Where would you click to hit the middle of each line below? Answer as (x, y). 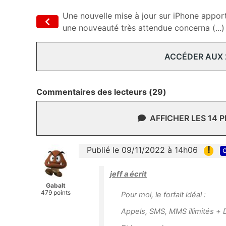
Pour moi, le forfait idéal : (163, 194)
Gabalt (55, 186)
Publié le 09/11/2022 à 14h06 (142, 150)
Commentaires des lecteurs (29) (101, 92)
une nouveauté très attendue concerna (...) (144, 28)
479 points (55, 193)
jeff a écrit (128, 174)
